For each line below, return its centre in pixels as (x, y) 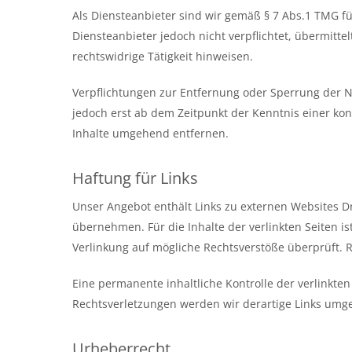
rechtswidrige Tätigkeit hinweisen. (163, 56)
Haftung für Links (135, 178)
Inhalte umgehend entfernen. (150, 133)
